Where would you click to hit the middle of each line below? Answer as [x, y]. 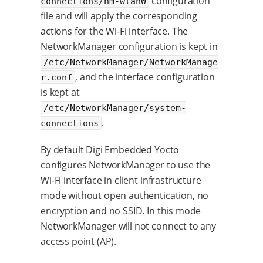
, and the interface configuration [145, 77]
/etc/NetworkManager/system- [115, 108]
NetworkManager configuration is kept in [129, 46]
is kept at [60, 92]
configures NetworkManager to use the [126, 165]
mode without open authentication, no [125, 195]
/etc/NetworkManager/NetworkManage [131, 62]
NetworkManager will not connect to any [128, 226]
